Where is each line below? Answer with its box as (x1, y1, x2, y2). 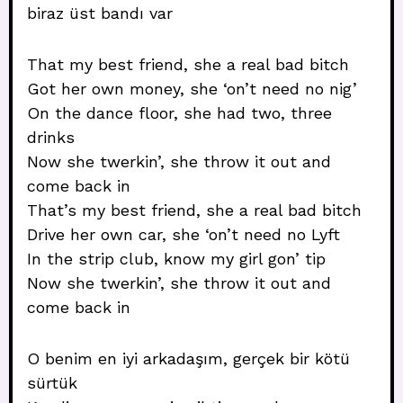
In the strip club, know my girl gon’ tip (27, 249, 326, 268)
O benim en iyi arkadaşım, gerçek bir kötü (27, 349, 350, 368)
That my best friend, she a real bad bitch (27, 55, 349, 74)
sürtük (27, 373, 77, 392)
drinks (27, 128, 75, 147)
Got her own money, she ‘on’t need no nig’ (27, 79, 357, 98)
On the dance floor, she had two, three (27, 103, 332, 122)
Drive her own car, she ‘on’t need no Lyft (27, 225, 340, 244)
